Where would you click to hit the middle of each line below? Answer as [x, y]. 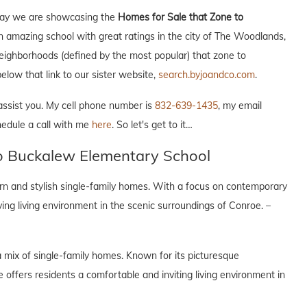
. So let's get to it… [152, 124]
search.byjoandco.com [207, 74]
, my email [240, 105]
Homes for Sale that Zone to [181, 17]
